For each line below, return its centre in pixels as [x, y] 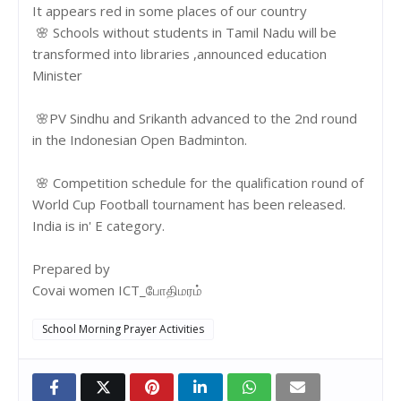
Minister [57, 75]
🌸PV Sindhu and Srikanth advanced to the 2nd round [195, 118]
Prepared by [71, 268]
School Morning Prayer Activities [123, 328]
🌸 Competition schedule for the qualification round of [198, 182]
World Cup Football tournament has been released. [191, 204]
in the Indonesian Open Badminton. [140, 139]
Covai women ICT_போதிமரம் [117, 290]
